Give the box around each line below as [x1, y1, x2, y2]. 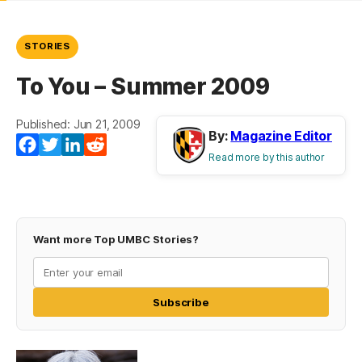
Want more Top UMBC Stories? [33, 233, 200, 246]
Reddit [107, 137, 146, 154]
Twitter [61, 137, 104, 154]
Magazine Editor [230, 128, 332, 145]
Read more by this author [208, 151, 325, 164]
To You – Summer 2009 [16, 73, 270, 101]
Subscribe [153, 296, 209, 309]
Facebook [39, 137, 99, 154]
